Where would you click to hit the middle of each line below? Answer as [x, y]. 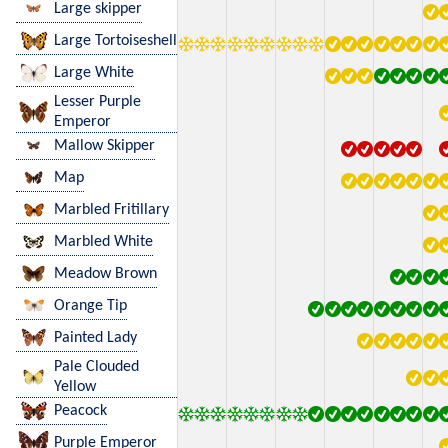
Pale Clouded [96, 366]
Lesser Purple [97, 101]
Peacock [80, 410]
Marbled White [103, 241]
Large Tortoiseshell [115, 40]
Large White [94, 72]
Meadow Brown [105, 273]
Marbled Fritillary [111, 209]
